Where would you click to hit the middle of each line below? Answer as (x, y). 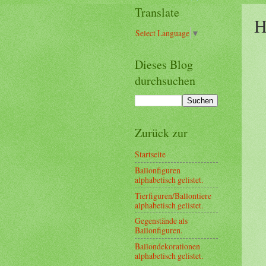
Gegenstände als (161, 221)
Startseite (150, 154)
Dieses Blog (164, 65)
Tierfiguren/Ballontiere (173, 195)
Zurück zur (161, 133)
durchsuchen (165, 81)
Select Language (162, 33)
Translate (157, 12)
